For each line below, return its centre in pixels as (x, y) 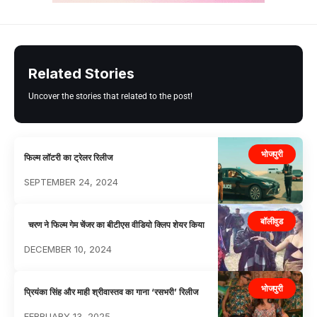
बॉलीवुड (272, 221)
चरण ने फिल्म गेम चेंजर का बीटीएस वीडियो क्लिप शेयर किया (115, 224)
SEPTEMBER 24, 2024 (71, 181)
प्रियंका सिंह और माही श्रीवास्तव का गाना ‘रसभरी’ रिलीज (111, 292)
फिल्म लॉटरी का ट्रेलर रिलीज (69, 157)
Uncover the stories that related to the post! (110, 96)
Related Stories (81, 73)
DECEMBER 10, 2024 (68, 249)
